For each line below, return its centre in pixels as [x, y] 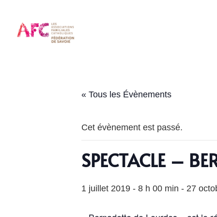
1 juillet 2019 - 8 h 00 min [130, 188]
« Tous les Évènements [126, 94]
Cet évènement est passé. [132, 127]
